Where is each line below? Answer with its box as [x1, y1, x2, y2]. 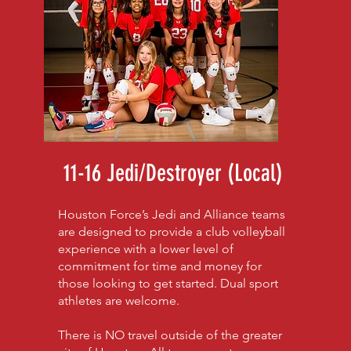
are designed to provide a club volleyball [58, 224, 286, 239]
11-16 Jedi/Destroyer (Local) [63, 159, 283, 187]
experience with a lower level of [58, 241, 234, 256]
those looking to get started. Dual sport [58, 276, 279, 291]
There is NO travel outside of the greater [58, 327, 283, 342]
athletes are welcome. [58, 293, 180, 308]
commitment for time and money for [58, 259, 262, 273]
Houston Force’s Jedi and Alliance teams [58, 207, 286, 222]
